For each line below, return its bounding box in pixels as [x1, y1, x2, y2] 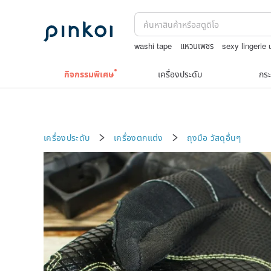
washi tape [134, 40, 172, 51]
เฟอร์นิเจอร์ [179, 53, 215, 64]
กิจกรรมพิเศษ [64, 68, 114, 80]
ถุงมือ [187, 131, 208, 143]
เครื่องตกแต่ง [114, 131, 163, 143]
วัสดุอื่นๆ [210, 131, 241, 143]
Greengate [134, 53, 171, 64]
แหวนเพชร [180, 40, 214, 51]
